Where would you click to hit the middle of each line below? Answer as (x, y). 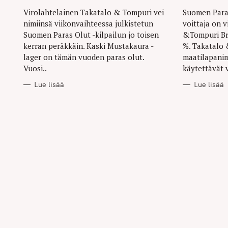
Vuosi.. (35, 68)
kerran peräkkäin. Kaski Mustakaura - (89, 46)
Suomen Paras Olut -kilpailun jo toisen (91, 35)
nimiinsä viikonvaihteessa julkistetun (88, 24)
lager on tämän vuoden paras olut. (84, 57)
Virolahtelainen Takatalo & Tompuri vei (94, 12)
